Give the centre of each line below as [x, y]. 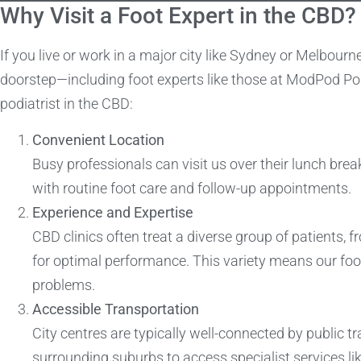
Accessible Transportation [116, 309]
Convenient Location [98, 139]
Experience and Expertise [113, 212]
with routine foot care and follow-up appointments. [192, 188]
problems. [64, 284]
